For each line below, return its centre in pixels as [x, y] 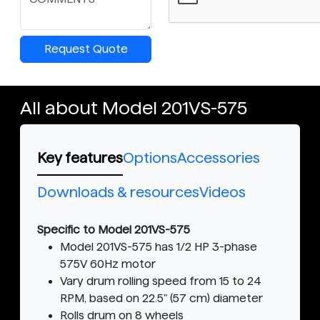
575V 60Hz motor [108, 264]
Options [150, 158]
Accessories [219, 158]
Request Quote [86, 49]
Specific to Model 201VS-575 [114, 230]
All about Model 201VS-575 [134, 108]
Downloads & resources [118, 192]
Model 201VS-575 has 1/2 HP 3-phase [159, 247]
